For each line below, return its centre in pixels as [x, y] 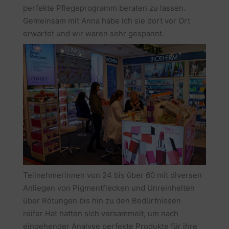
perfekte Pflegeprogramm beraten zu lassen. [104, 8]
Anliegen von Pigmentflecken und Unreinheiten [109, 188]
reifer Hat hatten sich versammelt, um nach [100, 214]
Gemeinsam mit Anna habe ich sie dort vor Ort [106, 21]
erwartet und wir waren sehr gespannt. [93, 34]
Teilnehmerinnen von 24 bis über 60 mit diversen [112, 175]
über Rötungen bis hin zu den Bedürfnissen [102, 201]
